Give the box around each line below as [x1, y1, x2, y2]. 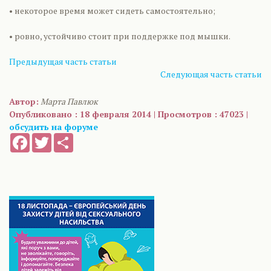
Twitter [51, 132, 76, 143]
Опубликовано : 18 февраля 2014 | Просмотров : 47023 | [9, 108, 248, 120]
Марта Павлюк [41, 96, 98, 107]
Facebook [30, 132, 65, 143]
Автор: [9, 96, 39, 107]
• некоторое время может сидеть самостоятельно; [9, 5, 215, 16]
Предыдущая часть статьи [9, 56, 117, 67]
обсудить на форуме [9, 121, 98, 132]
